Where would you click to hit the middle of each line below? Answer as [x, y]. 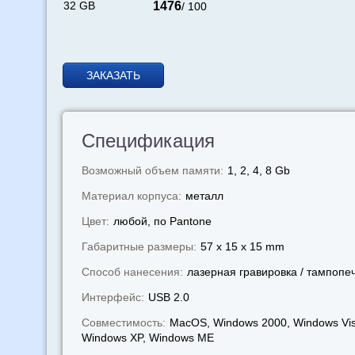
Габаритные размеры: [139, 246]
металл [204, 196]
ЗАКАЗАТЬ [113, 75]
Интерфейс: [113, 297]
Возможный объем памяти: [152, 170]
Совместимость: [123, 323]
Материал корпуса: [131, 196]
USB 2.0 [168, 297]
